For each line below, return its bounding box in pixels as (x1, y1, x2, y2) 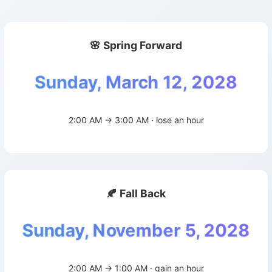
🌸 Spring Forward (90, 39, 182, 52)
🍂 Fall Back (106, 187, 166, 200)
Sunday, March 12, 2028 (32, 71, 240, 93)
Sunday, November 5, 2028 (19, 219, 253, 241)
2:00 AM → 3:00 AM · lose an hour (68, 115, 204, 125)
